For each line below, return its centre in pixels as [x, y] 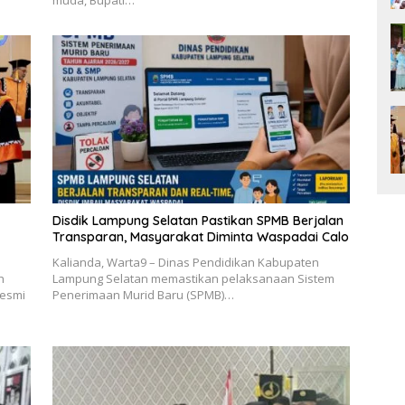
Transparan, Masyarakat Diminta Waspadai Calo [200, 236]
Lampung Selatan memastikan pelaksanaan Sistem [193, 278]
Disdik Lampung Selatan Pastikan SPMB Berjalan [198, 220]
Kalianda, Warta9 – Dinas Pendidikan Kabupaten [185, 262]
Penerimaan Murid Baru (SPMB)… [143, 294]
